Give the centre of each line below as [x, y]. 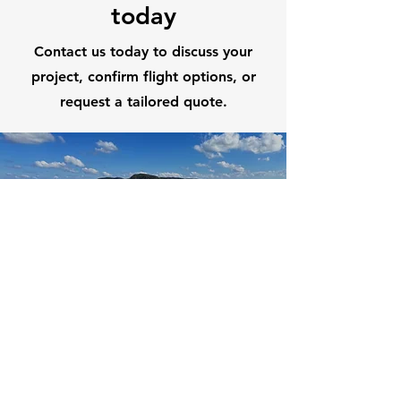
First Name [54, 345]
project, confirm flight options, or [143, 77]
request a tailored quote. [143, 102]
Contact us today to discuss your [143, 51]
